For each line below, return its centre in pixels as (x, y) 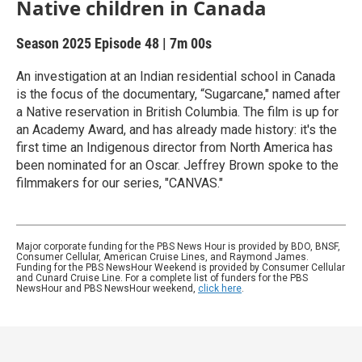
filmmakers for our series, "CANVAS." (120, 183)
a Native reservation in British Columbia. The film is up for (177, 112)
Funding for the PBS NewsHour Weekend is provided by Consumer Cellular (181, 267)
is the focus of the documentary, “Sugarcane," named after (178, 94)
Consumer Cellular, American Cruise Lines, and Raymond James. (162, 257)
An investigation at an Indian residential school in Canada (176, 76)
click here (220, 288)
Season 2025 (55, 43)
